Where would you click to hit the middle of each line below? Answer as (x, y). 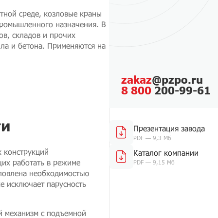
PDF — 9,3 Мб (152, 138)
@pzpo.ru (177, 80)
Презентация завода (169, 128)
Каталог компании (166, 153)
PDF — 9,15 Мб (154, 162)
